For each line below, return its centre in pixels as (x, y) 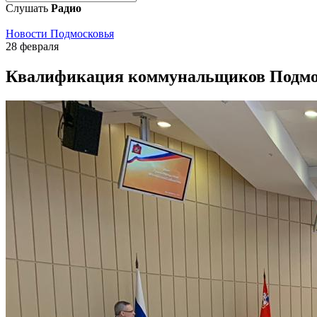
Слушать (28, 8)
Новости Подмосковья (60, 34)
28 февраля (32, 46)
